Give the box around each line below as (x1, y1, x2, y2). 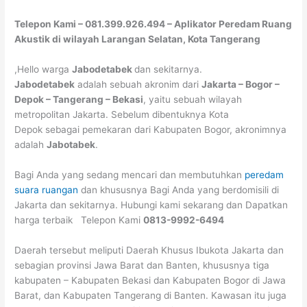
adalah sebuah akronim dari (75, 79, 202, 90)
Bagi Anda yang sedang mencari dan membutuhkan (14, 169, 245, 180)
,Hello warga (14, 64, 73, 75)
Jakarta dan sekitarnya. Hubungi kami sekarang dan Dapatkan (14, 199, 288, 210)
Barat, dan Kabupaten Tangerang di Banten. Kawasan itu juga (14, 289, 287, 301)
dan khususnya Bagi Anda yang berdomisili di (78, 184, 280, 195)
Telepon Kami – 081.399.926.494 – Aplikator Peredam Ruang (14, 19, 293, 30)
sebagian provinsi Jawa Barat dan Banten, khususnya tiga (14, 259, 270, 271)
